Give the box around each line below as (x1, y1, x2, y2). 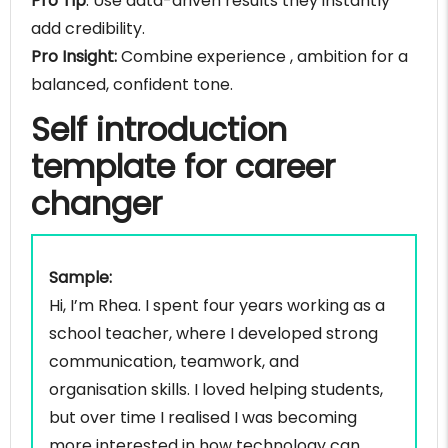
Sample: (49, 266, 112, 290)
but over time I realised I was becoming (49, 406, 357, 430)
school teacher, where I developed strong (49, 322, 378, 346)
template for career (31, 144, 335, 190)
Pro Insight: (31, 45, 121, 69)
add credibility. (31, 17, 145, 41)
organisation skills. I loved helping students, (49, 378, 383, 402)
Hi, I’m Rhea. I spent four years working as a (49, 294, 385, 318)
